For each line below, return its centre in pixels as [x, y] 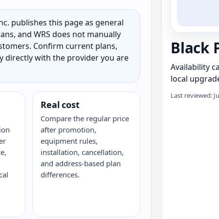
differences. [60, 175]
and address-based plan [81, 163]
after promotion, [69, 130]
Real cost [60, 105]
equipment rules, [69, 141]
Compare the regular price [85, 118]
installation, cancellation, [82, 152]
